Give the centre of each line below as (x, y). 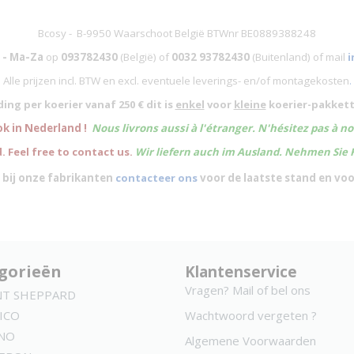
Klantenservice (241, 271)
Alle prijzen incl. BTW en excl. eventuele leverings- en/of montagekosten (176, 81)
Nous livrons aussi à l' (147, 128)
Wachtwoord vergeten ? (251, 315)
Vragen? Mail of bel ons (248, 290)
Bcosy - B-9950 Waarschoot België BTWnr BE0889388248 (177, 33)
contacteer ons (156, 178)
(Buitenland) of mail (297, 57)
